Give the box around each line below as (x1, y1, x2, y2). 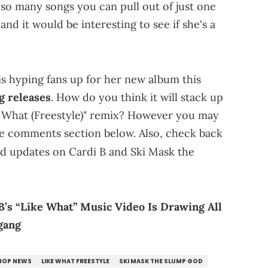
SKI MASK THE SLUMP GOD (119, 257, 203, 266)
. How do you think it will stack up (51, 90, 223, 105)
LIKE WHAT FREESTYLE (41, 257, 109, 266)
